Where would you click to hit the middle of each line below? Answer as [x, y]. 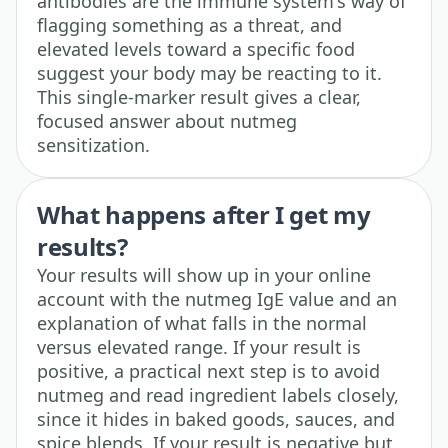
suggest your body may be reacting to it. [209, 72]
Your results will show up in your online [204, 274]
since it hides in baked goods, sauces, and [216, 418]
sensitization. [93, 144]
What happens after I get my [204, 214]
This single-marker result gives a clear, [199, 96]
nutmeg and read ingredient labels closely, [218, 394]
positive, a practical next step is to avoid [208, 370]
